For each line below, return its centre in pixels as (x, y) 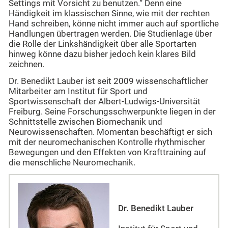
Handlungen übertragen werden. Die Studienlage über (110, 34)
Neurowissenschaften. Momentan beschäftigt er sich (110, 132)
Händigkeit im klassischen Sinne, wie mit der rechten (109, 14)
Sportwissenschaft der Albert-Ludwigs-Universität (105, 101)
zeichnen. (26, 65)
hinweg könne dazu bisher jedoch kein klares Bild (102, 54)
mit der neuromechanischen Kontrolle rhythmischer (107, 142)
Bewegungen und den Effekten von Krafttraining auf (107, 152)
